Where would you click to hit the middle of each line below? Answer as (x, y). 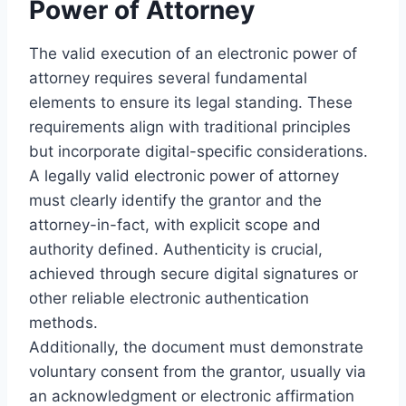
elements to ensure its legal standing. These (191, 102)
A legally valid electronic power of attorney (184, 175)
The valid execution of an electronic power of (193, 53)
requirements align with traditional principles (190, 126)
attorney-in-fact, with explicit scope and (175, 224)
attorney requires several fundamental (168, 77)
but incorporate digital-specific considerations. (198, 151)
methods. (63, 322)
